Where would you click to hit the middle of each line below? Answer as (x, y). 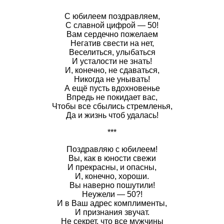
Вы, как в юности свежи (112, 158)
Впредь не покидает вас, (112, 97)
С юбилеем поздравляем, (112, 16)
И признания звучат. (112, 212)
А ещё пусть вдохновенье (112, 88)
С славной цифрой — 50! (112, 25)
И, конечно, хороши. (112, 176)
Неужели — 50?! (112, 194)
